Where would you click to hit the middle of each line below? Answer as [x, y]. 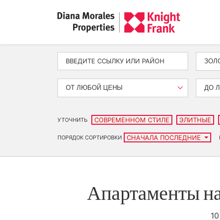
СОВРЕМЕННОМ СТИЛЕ [132, 120]
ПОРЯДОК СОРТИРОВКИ [90, 137]
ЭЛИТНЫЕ [195, 120]
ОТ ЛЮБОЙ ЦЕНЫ [94, 88]
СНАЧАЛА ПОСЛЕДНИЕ [165, 137]
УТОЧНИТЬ [72, 120]
